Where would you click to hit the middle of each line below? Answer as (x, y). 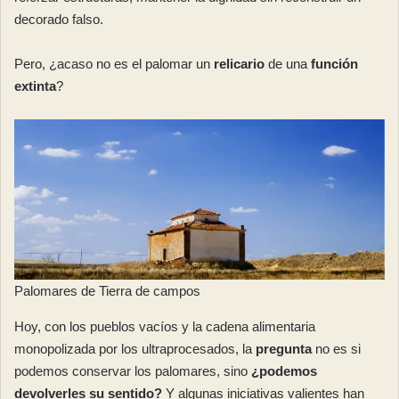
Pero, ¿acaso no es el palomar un (114, 64)
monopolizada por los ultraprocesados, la (135, 348)
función (334, 64)
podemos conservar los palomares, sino (133, 370)
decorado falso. (59, 20)
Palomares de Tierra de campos (107, 290)
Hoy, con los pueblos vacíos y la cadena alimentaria (165, 326)
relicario (239, 64)
